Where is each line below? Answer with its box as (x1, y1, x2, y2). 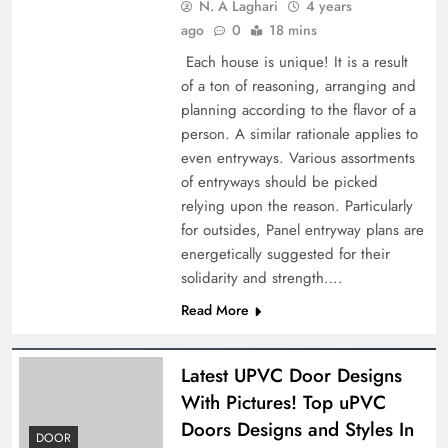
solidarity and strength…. (180, 266, 343, 289)
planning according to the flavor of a (180, 98, 416, 121)
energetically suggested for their (180, 242, 390, 265)
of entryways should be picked (180, 170, 378, 193)
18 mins (268, 19, 317, 40)
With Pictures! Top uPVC (180, 388, 386, 416)
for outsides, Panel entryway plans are (180, 218, 424, 241)
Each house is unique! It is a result (180, 50, 408, 73)
